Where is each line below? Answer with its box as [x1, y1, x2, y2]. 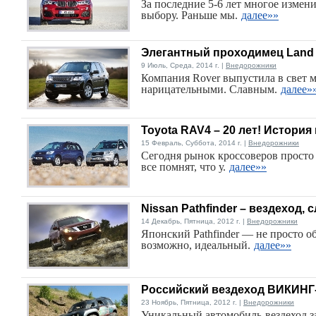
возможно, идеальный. [141, 239, 250, 251]
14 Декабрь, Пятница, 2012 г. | [141, 217, 247, 225]
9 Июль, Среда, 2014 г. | [141, 61, 226, 69]
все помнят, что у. [141, 161, 226, 173]
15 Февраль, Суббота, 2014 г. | [141, 139, 248, 147]
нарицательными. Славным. [141, 83, 277, 95]
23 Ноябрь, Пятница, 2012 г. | [141, 298, 243, 306]
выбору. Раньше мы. [141, 9, 238, 21]
